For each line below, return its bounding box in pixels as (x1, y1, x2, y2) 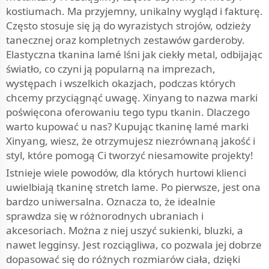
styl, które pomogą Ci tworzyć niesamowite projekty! (6, 148, 253, 162)
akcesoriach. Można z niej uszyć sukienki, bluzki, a (6, 223, 243, 237)
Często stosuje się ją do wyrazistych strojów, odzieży (6, 19, 251, 32)
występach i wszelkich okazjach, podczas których (6, 76, 236, 90)
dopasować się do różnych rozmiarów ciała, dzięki (6, 252, 240, 266)
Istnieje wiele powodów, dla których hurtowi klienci (6, 166, 246, 180)
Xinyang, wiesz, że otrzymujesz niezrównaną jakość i (6, 134, 255, 148)
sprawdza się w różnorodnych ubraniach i (6, 209, 204, 223)
